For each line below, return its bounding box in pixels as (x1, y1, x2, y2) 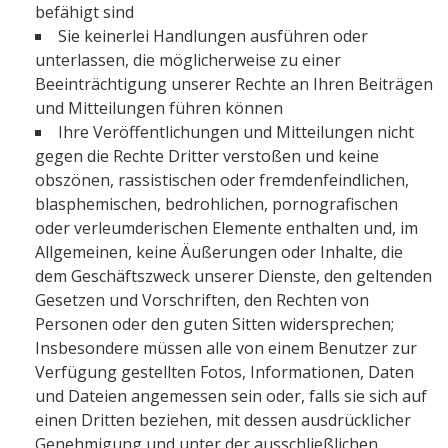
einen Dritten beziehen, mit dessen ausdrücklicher (35, 409, 411, 431)
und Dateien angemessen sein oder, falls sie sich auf (35, 385, 427, 407)
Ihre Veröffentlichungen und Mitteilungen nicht (58, 121, 414, 143)
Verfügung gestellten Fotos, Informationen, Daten (35, 361, 414, 383)
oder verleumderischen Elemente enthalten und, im (35, 217, 418, 239)
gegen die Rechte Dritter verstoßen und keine (35, 145, 379, 167)
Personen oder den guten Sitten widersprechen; (35, 313, 394, 335)
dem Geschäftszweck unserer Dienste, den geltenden (35, 265, 432, 287)
